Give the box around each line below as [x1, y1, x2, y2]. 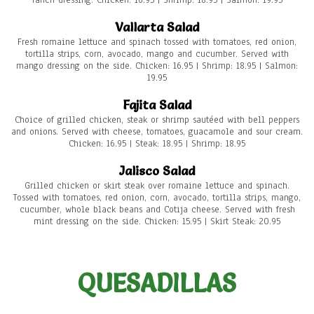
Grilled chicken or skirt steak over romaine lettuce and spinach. [25, 179, 289, 193]
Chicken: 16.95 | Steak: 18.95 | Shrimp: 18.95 [69, 137, 245, 151]
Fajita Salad [123, 97, 191, 114]
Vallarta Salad [115, 19, 199, 36]
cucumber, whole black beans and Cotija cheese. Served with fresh [19, 203, 295, 217]
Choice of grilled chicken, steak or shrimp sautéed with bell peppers [15, 114, 299, 127]
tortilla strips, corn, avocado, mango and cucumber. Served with [25, 48, 289, 61]
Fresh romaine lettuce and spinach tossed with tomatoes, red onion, [18, 36, 296, 49]
